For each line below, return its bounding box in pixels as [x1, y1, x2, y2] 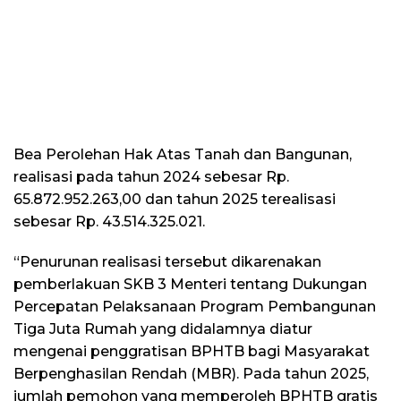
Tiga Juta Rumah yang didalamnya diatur [13, 320, 312, 337]
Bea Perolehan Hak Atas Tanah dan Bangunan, [13, 145, 352, 163]
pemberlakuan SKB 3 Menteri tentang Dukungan [13, 275, 367, 293]
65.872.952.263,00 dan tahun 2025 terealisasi [13, 190, 336, 208]
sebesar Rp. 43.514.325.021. [13, 212, 205, 230]
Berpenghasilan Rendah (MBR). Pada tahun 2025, [13, 364, 369, 382]
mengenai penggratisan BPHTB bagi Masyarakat [13, 342, 370, 360]
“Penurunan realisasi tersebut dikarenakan [13, 252, 321, 270]
